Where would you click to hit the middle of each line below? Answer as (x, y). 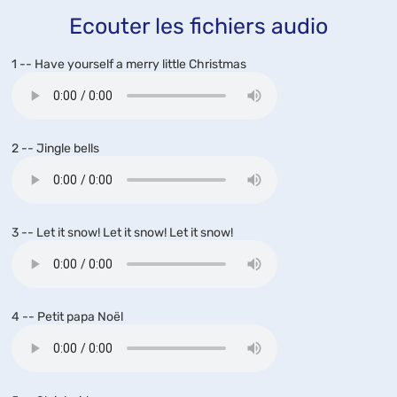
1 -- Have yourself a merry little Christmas (129, 64)
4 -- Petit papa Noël (67, 317)
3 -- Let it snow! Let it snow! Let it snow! (122, 233)
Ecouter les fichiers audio (198, 26)
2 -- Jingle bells (55, 148)
